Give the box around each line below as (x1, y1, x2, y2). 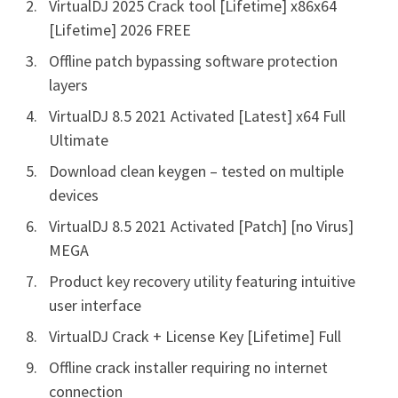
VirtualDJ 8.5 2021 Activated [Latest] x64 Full (49, 105, 346, 126)
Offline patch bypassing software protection (49, 50, 338, 71)
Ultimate (49, 129, 108, 150)
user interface (49, 294, 141, 315)
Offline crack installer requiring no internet (49, 356, 328, 378)
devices (49, 184, 99, 205)
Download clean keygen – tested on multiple (49, 160, 344, 181)
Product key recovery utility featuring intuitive (49, 270, 355, 291)
